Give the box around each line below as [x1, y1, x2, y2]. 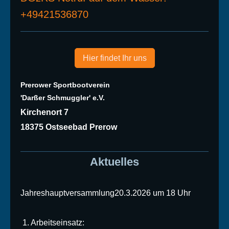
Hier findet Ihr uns [82, 54, 147, 62]
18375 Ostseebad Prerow [20, 123, 117, 131]
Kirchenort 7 [20, 108, 68, 117]
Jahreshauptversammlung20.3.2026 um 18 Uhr [20, 189, 191, 197]
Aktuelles [90, 155, 139, 168]
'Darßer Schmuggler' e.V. [20, 94, 105, 102]
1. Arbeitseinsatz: [20, 218, 84, 227]
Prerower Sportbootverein [20, 81, 110, 89]
